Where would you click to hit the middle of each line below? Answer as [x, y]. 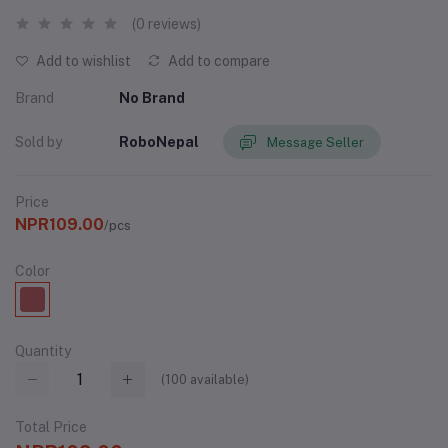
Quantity [43, 351]
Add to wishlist [82, 61]
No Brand [152, 98]
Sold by [38, 141]
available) [218, 380]
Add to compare [217, 61]
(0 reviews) [166, 24]
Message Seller [315, 142]
